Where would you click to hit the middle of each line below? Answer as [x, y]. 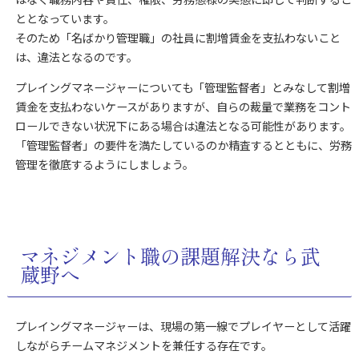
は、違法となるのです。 [76, 56]
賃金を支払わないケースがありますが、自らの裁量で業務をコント [183, 106]
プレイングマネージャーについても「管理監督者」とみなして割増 [182, 87]
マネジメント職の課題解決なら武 [170, 256]
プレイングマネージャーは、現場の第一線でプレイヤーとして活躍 [183, 326]
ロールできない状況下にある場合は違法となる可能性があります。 [183, 125]
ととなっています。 [65, 18]
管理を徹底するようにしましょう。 [104, 164]
